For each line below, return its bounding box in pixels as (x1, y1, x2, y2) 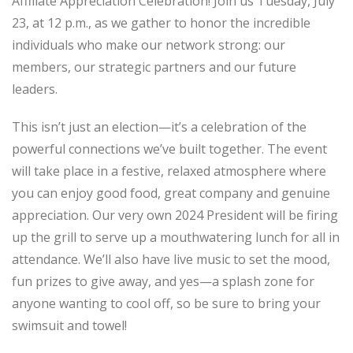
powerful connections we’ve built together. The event (12, 139, 327, 158)
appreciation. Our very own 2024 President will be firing (12, 206, 338, 224)
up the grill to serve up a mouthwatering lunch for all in (12, 228, 340, 246)
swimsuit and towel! (12, 316, 127, 334)
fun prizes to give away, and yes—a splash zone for (12, 272, 314, 290)
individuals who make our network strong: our (12, 35, 285, 54)
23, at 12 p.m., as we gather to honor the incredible (12, 13, 310, 32)
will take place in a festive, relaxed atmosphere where (12, 162, 326, 180)
